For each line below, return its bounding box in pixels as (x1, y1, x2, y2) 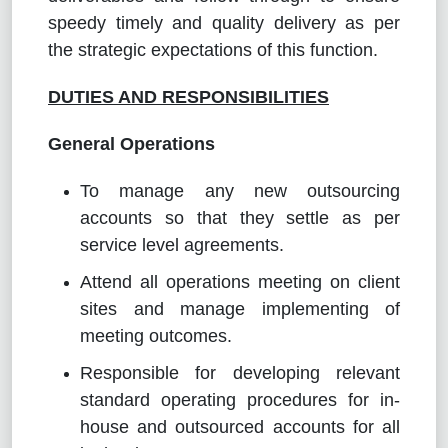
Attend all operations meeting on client (80, 271, 400, 292)
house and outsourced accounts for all (80, 416, 400, 437)
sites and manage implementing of (80, 298, 400, 319)
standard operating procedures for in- (80, 389, 400, 410)
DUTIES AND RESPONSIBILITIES (48, 86, 329, 107)
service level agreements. (80, 234, 284, 255)
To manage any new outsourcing (80, 180, 400, 201)
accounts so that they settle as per (80, 207, 400, 228)
